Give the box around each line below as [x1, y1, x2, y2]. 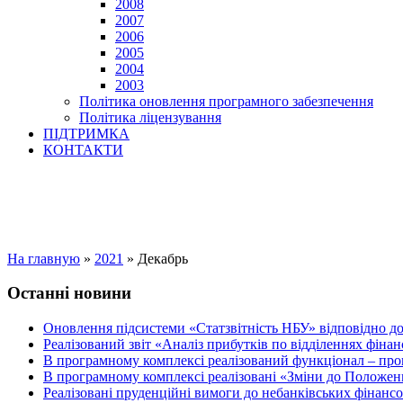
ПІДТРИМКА [43, 125, 130, 141]
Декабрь [138, 250, 188, 266]
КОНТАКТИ [43, 141, 123, 157]
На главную [7, 250, 80, 266]
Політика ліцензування [79, 109, 221, 125]
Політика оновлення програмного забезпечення [79, 93, 373, 109]
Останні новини [7, 283, 131, 303]
